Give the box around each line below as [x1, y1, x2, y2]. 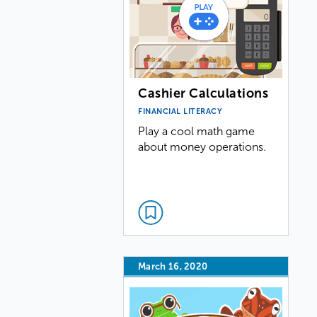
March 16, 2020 [138, 261, 208, 272]
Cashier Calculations [138, 86, 269, 100]
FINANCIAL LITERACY [138, 106, 223, 115]
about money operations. [138, 140, 267, 153]
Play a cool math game [138, 125, 255, 137]
